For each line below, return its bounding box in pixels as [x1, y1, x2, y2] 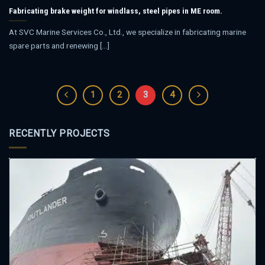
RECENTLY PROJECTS [9, 127, 110, 139]
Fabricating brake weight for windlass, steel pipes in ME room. [9, 5, 222, 15]
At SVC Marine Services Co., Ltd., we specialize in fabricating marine [9, 27, 246, 37]
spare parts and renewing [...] [9, 40, 109, 50]
